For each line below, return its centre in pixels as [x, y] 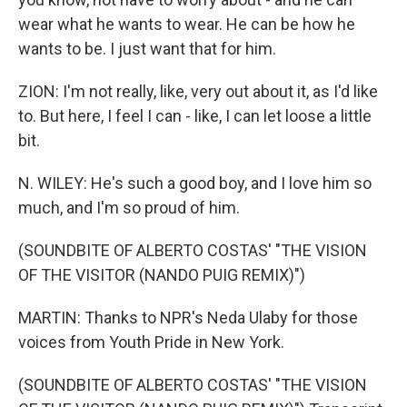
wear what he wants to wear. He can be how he [187, 24]
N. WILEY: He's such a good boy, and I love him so [195, 183]
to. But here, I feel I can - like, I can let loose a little [195, 116]
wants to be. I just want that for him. [147, 49]
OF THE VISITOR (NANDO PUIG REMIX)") [162, 275]
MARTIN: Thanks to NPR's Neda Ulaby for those [188, 318]
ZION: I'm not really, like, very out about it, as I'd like [198, 91]
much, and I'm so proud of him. [129, 208]
